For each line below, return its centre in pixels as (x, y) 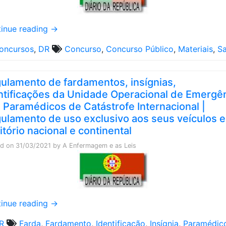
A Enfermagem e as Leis (99, 146)
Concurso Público (140, 49)
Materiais (195, 49)
